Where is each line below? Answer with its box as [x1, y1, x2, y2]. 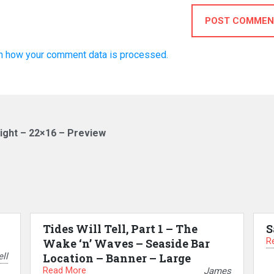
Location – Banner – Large [42, 251, 191, 265]
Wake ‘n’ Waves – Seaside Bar [42, 236, 210, 251]
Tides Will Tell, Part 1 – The [42, 221, 198, 236]
